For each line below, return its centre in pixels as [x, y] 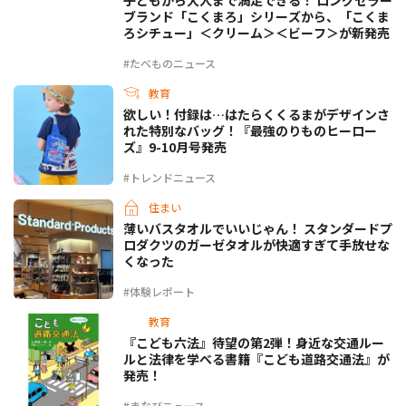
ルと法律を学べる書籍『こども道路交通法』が [256, 358]
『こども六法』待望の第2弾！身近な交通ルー [254, 342]
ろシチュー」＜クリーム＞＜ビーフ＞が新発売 [256, 32]
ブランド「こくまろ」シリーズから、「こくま [256, 16]
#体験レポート [159, 291]
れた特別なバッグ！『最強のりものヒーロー [250, 130]
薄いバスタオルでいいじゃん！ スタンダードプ [258, 228]
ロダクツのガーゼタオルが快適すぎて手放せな [256, 244]
